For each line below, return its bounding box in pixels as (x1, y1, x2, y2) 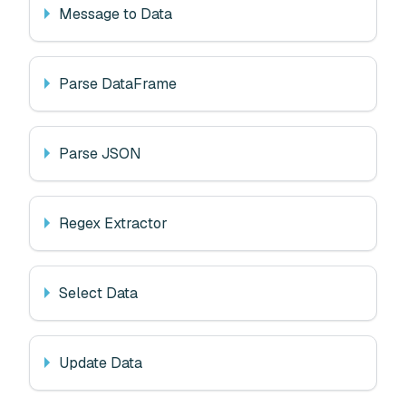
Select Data (59, 283, 138, 303)
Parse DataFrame (59, 73, 177, 93)
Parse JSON (59, 143, 141, 163)
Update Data (59, 353, 142, 372)
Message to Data (59, 4, 172, 24)
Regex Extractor (59, 213, 168, 233)
